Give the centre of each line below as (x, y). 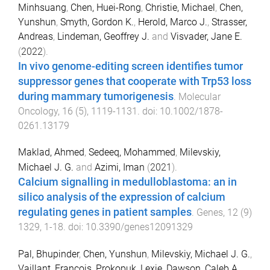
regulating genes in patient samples (105, 212)
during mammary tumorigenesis (96, 96)
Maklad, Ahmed (51, 152)
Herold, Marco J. (173, 22)
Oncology (38, 111)
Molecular (199, 96)
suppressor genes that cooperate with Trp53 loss (135, 81)
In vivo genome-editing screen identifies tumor (130, 66)
